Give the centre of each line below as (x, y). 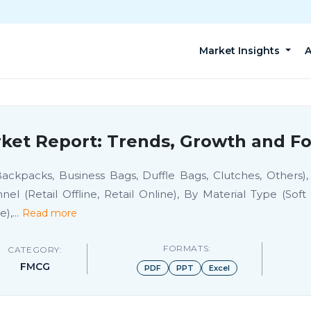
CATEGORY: (35, 250)
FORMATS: (187, 248)
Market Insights (241, 51)
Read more (50, 213)
